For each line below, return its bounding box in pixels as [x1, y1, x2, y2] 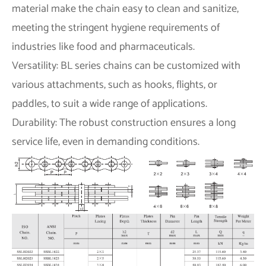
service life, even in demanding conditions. [12, 132, 199, 151]
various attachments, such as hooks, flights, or [12, 75, 217, 94]
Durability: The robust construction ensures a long [12, 113, 236, 132]
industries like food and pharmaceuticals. [12, 37, 195, 56]
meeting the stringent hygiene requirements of [12, 18, 220, 37]
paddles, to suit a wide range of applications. [12, 94, 207, 113]
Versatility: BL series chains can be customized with [12, 56, 240, 75]
